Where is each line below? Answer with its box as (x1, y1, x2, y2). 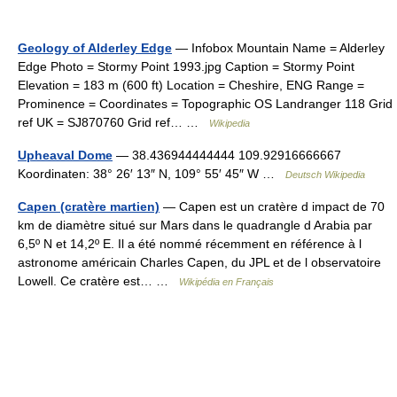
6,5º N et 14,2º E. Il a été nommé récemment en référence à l (18, 236, 362, 251)
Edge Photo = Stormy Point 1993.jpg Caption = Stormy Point (18, 58, 354, 74)
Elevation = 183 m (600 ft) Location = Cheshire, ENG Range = (18, 77, 364, 92)
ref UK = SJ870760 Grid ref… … (18, 114, 209, 129)
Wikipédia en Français (179, 276, 274, 287)
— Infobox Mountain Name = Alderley (172, 40, 385, 55)
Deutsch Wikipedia (285, 168, 365, 180)
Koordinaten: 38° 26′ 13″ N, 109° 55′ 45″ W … (18, 166, 285, 181)
